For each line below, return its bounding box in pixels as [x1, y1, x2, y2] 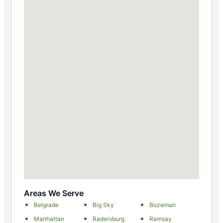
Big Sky [92, 201, 114, 209]
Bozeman [149, 201, 176, 209]
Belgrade [34, 201, 59, 209]
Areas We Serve [24, 188, 84, 198]
